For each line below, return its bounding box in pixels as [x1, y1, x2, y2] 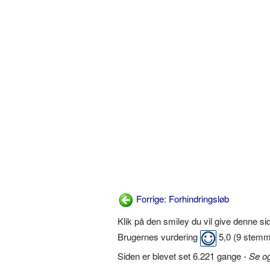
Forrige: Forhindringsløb [134, 192, 229, 206]
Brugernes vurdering [118, 230, 200, 243]
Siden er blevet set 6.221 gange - [118, 249, 249, 262]
